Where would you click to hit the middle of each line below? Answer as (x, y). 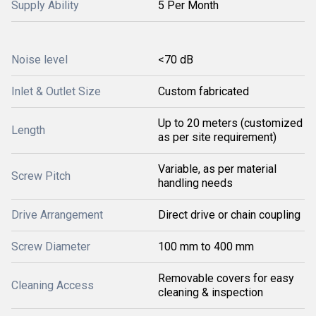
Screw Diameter (51, 246)
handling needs (195, 183)
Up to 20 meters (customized (230, 123)
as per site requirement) (217, 137)
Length (28, 130)
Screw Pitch (41, 176)
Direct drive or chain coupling (229, 214)
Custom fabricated (203, 91)
